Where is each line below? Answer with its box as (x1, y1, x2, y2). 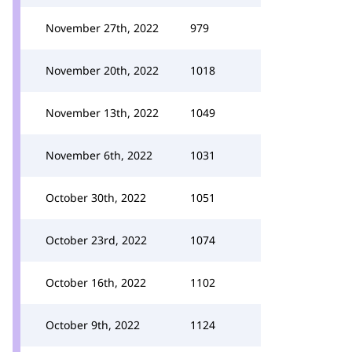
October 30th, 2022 (46, 190, 146, 205)
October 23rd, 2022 (46, 233, 147, 247)
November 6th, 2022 (46, 148, 152, 163)
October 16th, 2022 (46, 275, 146, 290)
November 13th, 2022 (46, 105, 159, 120)
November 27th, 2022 (46, 20, 159, 35)
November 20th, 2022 (46, 63, 159, 78)
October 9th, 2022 (46, 317, 140, 332)
